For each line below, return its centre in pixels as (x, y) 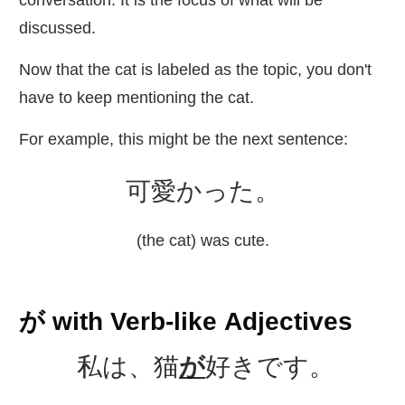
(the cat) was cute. (202, 241)
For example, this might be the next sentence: (184, 140)
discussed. (57, 28)
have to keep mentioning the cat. (137, 98)
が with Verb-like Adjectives (186, 322)
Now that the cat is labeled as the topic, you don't (195, 70)
